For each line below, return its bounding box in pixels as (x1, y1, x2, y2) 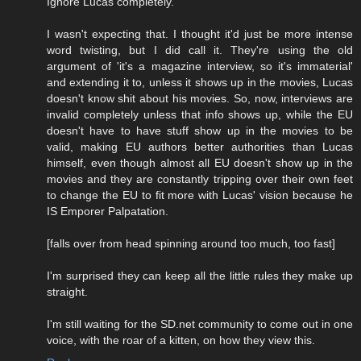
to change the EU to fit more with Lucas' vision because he (47, 189, 353, 202)
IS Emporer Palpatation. (47, 205, 168, 218)
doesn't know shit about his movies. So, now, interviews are (47, 92, 353, 106)
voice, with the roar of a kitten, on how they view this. (47, 334, 315, 347)
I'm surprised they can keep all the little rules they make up (47, 269, 353, 283)
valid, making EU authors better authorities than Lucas (47, 140, 353, 154)
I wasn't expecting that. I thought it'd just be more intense (47, 27, 353, 41)
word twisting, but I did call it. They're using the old (47, 44, 353, 57)
